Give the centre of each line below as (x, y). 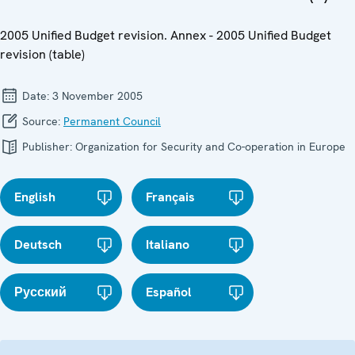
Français (171, 197)
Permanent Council (112, 121)
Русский (40, 292)
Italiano (168, 244)
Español (169, 292)
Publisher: (47, 146)
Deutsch (38, 244)
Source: (41, 121)
